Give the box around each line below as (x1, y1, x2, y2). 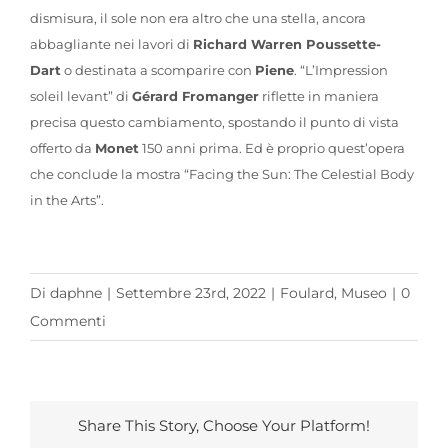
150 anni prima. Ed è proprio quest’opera (138, 139, 405, 156)
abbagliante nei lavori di (29, 35, 193, 52)
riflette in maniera (258, 87, 379, 104)
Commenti (30, 311, 106, 330)
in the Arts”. (29, 191, 104, 208)
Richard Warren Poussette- (192, 35, 381, 52)
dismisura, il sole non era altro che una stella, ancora (29, 9, 366, 26)
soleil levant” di (29, 87, 132, 104)
